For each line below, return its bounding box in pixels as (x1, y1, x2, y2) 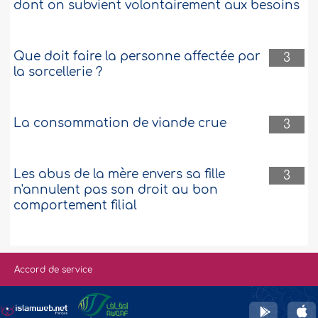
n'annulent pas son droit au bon (13, 183, 219, 197)
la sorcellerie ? (13, 65, 103, 79)
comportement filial (13, 199, 138, 213)
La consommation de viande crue (13, 116, 227, 131)
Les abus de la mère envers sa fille (13, 168, 226, 182)
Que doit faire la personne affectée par (13, 50, 261, 64)
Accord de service (14, 265, 92, 275)
